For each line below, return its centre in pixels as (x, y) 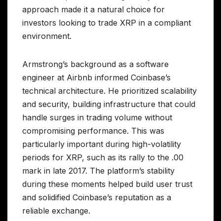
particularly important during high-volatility (102, 144)
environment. (47, 36)
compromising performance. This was (93, 131)
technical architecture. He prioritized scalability (110, 91)
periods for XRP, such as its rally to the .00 (103, 158)
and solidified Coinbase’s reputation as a (97, 198)
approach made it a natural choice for (93, 10)
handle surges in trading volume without (97, 118)
